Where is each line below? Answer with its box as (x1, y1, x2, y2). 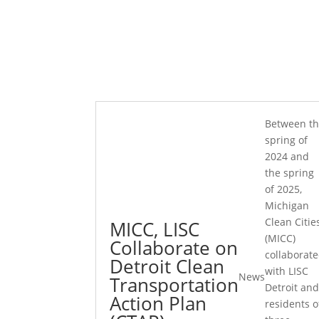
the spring (265, 165, 315, 179)
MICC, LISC (110, 216, 200, 242)
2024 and (265, 149, 310, 163)
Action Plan (110, 290, 207, 316)
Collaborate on (110, 234, 239, 261)
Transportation (110, 271, 239, 298)
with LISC (265, 263, 309, 278)
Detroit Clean (110, 253, 225, 279)
